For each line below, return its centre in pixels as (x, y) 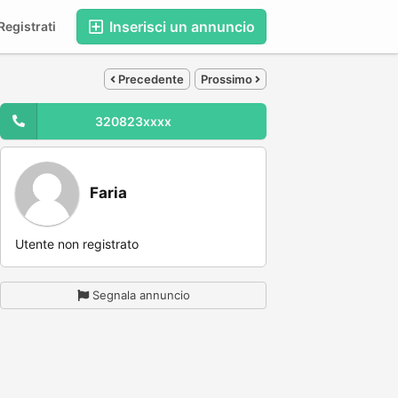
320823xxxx (133, 121)
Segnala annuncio (141, 295)
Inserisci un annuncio (180, 27)
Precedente (150, 79)
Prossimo (228, 79)
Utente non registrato (77, 244)
